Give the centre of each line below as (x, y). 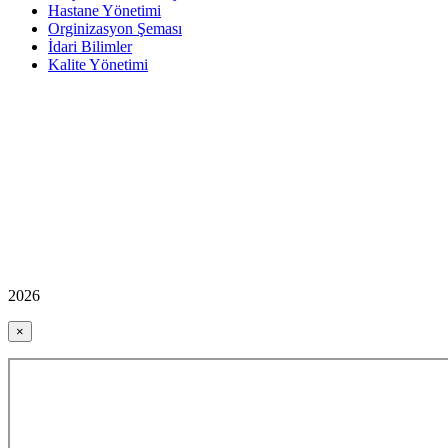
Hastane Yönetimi (104, 11)
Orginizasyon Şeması (115, 29)
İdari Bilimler (90, 47)
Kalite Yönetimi (98, 65)
